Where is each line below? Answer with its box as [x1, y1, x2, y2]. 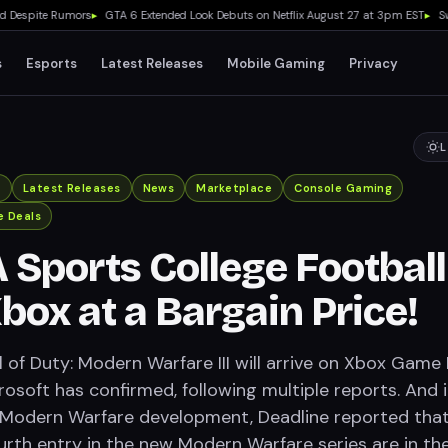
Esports [26, 54, 78, 72]
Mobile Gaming [227, 54, 326, 72]
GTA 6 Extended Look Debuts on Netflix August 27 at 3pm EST [82, 8, 402, 22]
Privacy [349, 54, 399, 72]
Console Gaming [294, 181, 393, 195]
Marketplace [196, 181, 273, 195]
